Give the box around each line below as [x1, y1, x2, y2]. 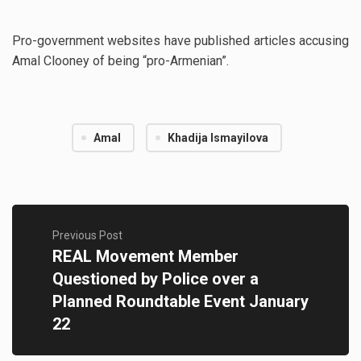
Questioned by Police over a [52, 269, 259, 289]
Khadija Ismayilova [167, 131, 268, 145]
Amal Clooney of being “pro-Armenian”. [12, 53, 229, 69]
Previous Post [52, 229, 122, 243]
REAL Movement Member [52, 247, 239, 267]
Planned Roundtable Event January [52, 292, 309, 312]
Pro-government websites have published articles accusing [12, 33, 349, 49]
